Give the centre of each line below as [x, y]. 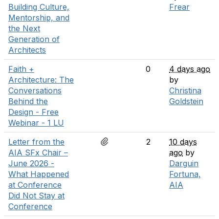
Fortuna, [185, 174]
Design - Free [33, 112]
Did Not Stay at [36, 196]
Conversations [35, 90]
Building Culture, [39, 7]
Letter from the [36, 142]
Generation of [34, 39]
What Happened [39, 174]
